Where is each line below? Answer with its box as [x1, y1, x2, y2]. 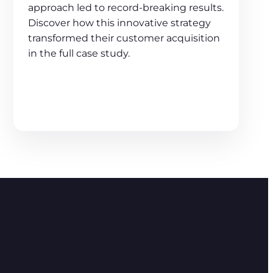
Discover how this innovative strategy [28, 16, 211, 29]
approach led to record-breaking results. [28, 1, 224, 13]
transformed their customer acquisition [28, 32, 221, 44]
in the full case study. [28, 47, 130, 59]
